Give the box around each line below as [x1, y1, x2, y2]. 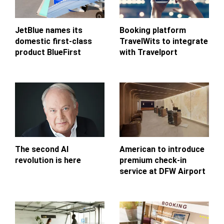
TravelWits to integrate [119, 36, 208, 46]
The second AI [15, 144, 68, 154]
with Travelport [119, 47, 177, 57]
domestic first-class [15, 36, 92, 46]
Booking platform [119, 25, 186, 35]
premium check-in [119, 155, 186, 165]
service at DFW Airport [119, 166, 205, 176]
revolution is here [15, 155, 81, 165]
